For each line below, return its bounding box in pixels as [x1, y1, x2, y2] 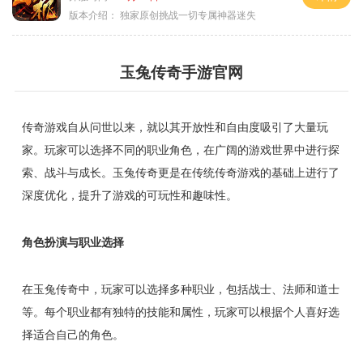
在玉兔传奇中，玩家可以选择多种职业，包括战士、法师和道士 [21, 283, 340, 297]
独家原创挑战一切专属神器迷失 [117, 10, 256, 22]
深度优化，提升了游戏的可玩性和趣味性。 [21, 189, 237, 203]
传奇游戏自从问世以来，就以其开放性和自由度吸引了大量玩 [21, 121, 328, 135]
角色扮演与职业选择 [21, 236, 124, 250]
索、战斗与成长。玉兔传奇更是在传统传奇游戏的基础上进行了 [21, 166, 340, 180]
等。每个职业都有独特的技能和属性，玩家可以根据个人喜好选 [21, 305, 340, 319]
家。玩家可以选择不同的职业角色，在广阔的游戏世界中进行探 [21, 143, 340, 157]
